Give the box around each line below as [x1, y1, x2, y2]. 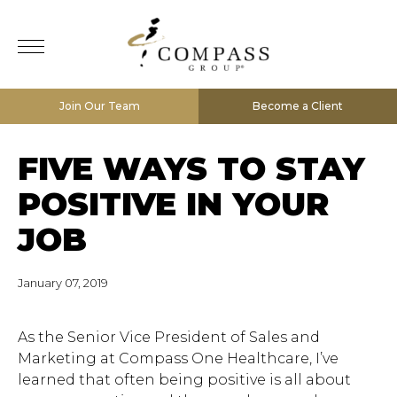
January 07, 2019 [18, 276, 108, 290]
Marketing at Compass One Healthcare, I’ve [18, 350, 339, 367]
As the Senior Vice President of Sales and [18, 329, 320, 346]
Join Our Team [58, 99, 140, 113]
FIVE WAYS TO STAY [18, 149, 365, 188]
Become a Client [253, 99, 343, 113]
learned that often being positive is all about [18, 371, 351, 388]
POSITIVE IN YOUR [18, 184, 329, 223]
